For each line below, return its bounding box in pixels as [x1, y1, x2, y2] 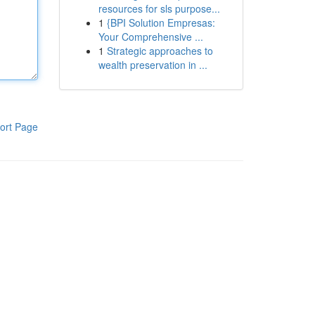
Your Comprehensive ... [98, 30, 203, 44]
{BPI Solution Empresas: [106, 15, 215, 30]
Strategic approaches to [106, 44, 213, 58]
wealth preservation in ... [98, 58, 207, 72]
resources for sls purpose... [98, 1, 220, 15]
